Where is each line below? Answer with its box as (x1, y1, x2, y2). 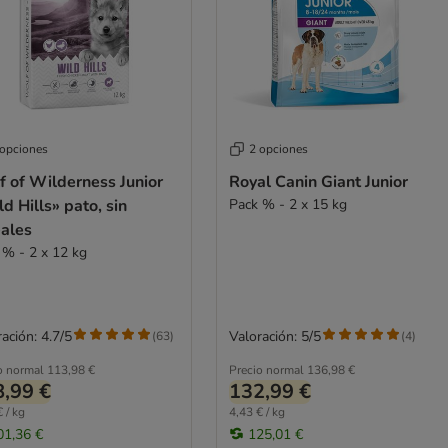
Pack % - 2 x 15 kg (228, 194, 347, 214)
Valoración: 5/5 (228, 326, 321, 346)
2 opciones (248, 140, 308, 157)
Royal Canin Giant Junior (228, 170, 408, 193)
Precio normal (228, 361, 304, 378)
